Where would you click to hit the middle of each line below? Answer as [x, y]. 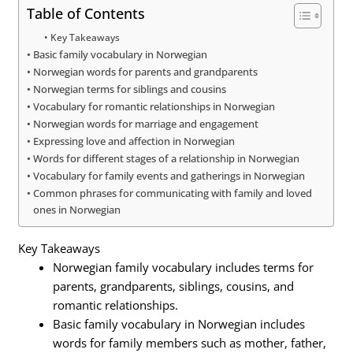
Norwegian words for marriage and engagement [146, 124]
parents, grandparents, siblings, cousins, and [174, 286]
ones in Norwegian [77, 210]
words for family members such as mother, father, [190, 342]
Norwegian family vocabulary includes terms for [184, 267]
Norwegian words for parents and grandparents [146, 72]
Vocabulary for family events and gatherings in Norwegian [169, 176]
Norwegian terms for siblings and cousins [130, 89]
